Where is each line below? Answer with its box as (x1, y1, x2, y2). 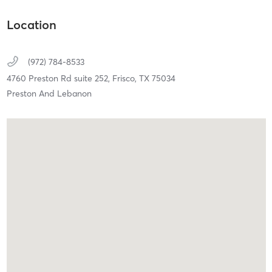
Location (6, 16, 56, 32)
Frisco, (112, 72, 139, 84)
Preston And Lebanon (6, 87, 92, 99)
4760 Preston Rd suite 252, (6, 72, 112, 84)
